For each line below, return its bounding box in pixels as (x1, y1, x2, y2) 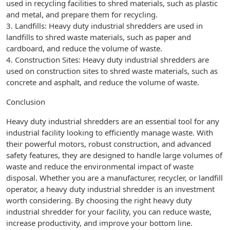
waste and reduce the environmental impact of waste (6, 161, 194, 171)
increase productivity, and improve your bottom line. (6, 218, 193, 228)
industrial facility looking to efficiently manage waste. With (6, 127, 213, 138)
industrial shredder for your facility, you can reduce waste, (6, 206, 212, 217)
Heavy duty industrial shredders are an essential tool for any (6, 116, 219, 126)
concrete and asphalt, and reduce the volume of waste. (6, 77, 199, 87)
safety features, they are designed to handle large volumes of (6, 150, 222, 160)
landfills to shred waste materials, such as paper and (6, 32, 191, 42)
